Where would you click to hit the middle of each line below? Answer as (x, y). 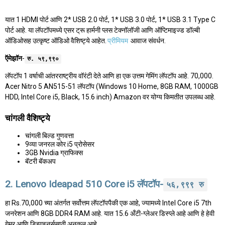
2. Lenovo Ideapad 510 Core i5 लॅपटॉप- (84, 184)
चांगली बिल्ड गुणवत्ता (49, 136)
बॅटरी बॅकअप (40, 161)
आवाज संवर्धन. (147, 41)
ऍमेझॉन (14, 59)
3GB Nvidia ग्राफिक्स (54, 153)
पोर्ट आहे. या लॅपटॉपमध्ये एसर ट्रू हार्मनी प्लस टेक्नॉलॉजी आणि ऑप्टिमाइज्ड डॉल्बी (102, 30)
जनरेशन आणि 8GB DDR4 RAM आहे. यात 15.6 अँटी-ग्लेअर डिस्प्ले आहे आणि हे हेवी (110, 213)
